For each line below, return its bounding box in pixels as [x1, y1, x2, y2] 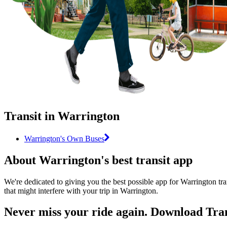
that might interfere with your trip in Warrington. [4, 186, 158, 195]
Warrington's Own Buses [24, 134, 104, 143]
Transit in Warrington [4, 109, 120, 123]
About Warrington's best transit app [4, 153, 193, 167]
